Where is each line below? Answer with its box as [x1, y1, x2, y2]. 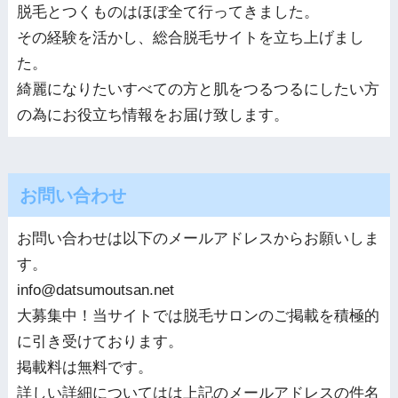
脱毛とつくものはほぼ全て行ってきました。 [16, 3, 319, 20]
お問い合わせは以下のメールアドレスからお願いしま [16, 230, 379, 248]
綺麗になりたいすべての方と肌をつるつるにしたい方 [16, 80, 379, 98]
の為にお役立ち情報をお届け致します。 [16, 106, 289, 123]
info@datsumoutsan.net [16, 282, 174, 299]
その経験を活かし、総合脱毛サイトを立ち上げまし [16, 28, 364, 46]
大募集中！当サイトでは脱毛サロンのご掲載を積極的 [16, 307, 379, 325]
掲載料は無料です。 [16, 359, 153, 377]
